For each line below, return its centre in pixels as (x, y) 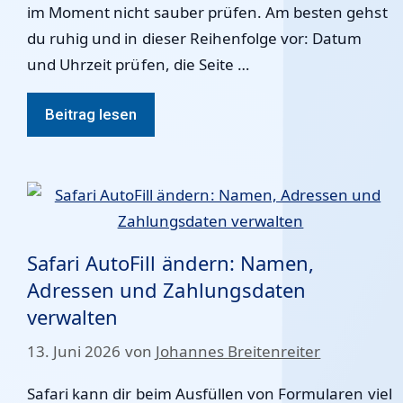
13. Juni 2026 (74, 351)
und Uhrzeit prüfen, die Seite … (139, 64)
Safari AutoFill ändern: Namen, (171, 263)
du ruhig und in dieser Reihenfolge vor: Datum (195, 38)
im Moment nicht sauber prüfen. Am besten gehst (207, 12)
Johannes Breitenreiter (238, 351)
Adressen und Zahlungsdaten (166, 290)
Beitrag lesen (91, 114)
